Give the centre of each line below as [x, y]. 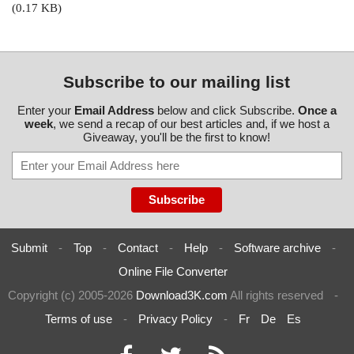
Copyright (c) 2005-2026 [72, 296]
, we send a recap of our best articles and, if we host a [191, 124]
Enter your [45, 111]
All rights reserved [277, 296]
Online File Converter [173, 272]
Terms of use [79, 319]
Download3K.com [182, 296]
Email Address [114, 111]
